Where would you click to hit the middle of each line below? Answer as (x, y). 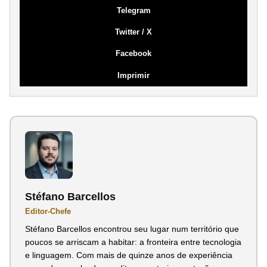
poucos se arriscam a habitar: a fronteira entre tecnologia (133, 242)
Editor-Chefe (48, 211)
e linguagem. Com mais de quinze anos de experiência (129, 255)
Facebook (133, 53)
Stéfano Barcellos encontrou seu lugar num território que (132, 229)
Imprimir (133, 75)
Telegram (133, 10)
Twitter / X (133, 32)
